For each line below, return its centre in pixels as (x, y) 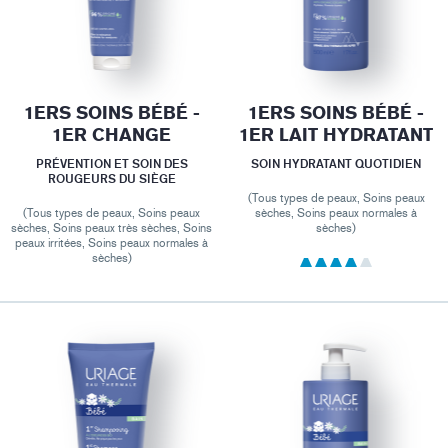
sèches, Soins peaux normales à (336, 212)
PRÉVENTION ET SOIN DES (111, 163)
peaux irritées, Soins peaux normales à (112, 242)
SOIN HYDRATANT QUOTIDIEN (336, 163)
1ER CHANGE (112, 135)
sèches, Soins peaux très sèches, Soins (112, 227)
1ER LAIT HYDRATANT (336, 135)
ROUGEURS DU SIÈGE (111, 178)
